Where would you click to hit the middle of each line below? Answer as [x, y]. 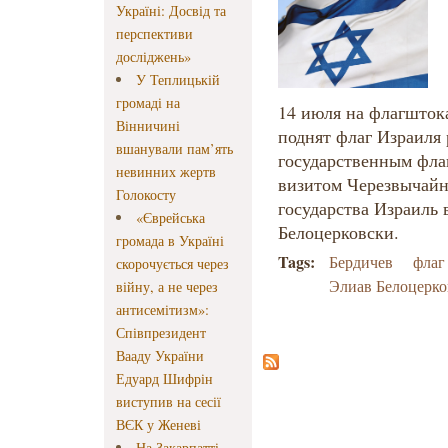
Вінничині [148, 126]
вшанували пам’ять [174, 149]
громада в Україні [170, 241]
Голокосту [146, 195]
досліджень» [153, 57]
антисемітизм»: [162, 310]
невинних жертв [166, 172]
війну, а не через [167, 287]
